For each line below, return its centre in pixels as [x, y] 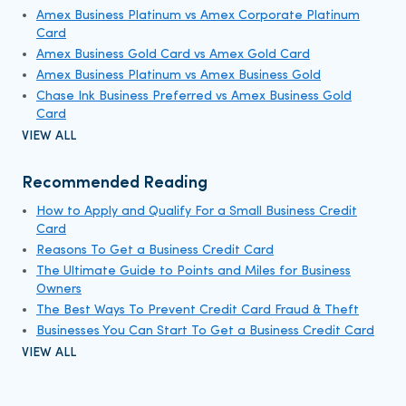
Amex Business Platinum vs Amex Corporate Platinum [198, 16]
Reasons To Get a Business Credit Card [155, 251]
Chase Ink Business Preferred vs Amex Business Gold [194, 97]
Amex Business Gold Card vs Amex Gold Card [173, 55]
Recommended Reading [115, 184]
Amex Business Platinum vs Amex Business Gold [179, 76]
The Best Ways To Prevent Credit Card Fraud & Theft [198, 311]
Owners [59, 290]
